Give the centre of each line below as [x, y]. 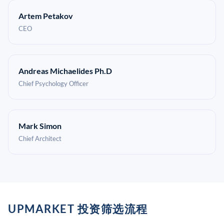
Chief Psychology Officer [53, 83]
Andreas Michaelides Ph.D [65, 71]
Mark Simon [40, 126]
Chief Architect [40, 138]
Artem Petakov [46, 16]
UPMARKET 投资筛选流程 [78, 209]
